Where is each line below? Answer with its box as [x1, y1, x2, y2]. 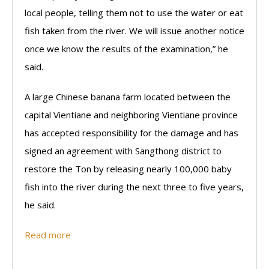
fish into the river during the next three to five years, [25, 181, 244, 193]
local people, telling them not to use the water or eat [25, 7, 243, 19]
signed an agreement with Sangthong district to [25, 145, 222, 157]
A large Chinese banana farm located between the [25, 91, 231, 103]
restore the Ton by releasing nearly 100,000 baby [25, 163, 232, 175]
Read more [25, 229, 71, 241]
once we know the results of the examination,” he [25, 43, 228, 55]
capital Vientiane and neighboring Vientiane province [25, 109, 238, 121]
